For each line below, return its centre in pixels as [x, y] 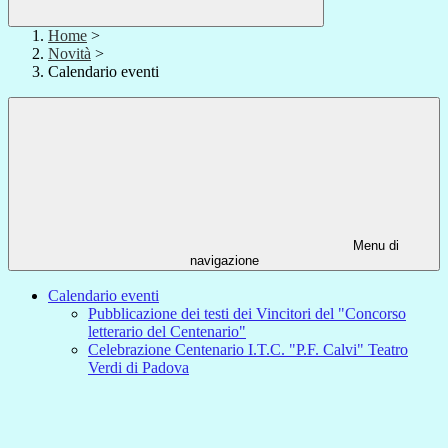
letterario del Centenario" [167, 332]
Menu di [374, 246]
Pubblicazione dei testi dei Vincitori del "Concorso [247, 314]
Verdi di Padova [138, 368]
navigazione [224, 261]
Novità [69, 54]
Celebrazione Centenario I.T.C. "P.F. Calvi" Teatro [248, 350]
